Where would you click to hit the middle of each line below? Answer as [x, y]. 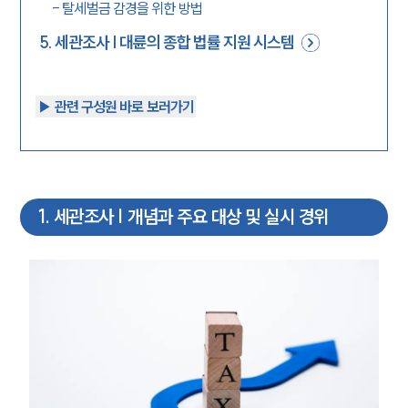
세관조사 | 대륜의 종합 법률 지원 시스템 [175, 42]
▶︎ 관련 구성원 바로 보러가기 [116, 106]
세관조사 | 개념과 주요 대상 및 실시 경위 [191, 217]
